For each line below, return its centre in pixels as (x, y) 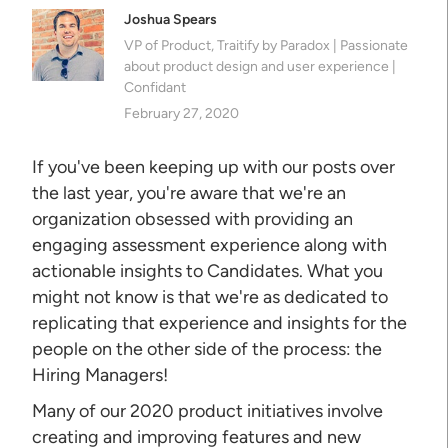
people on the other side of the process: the (207, 348)
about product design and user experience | (260, 66)
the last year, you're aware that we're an (189, 192)
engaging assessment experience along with (210, 244)
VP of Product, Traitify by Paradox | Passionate (266, 45)
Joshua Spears (171, 19)
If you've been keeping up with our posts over (214, 166)
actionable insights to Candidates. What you (208, 270)
